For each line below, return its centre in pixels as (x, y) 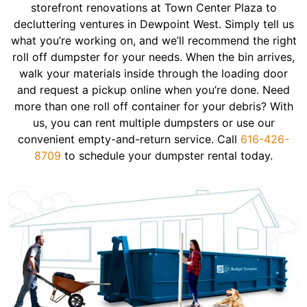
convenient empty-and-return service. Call (129, 139)
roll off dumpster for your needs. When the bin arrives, (153, 57)
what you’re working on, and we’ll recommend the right (153, 40)
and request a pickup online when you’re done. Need (153, 90)
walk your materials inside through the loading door (153, 73)
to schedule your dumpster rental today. (167, 156)
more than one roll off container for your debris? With (153, 106)
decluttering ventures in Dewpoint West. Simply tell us (153, 24)
